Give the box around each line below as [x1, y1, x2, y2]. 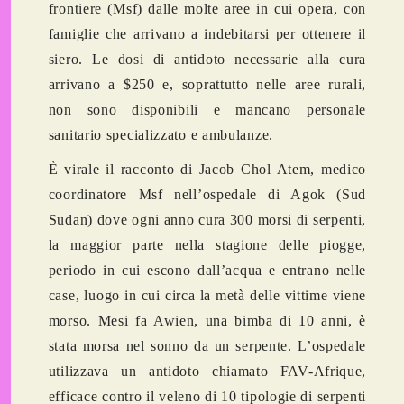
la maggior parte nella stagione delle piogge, [48, 237, 367, 253]
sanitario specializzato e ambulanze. [48, 127, 273, 143]
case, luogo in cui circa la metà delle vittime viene [48, 288, 367, 304]
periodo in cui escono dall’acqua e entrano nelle [48, 262, 367, 279]
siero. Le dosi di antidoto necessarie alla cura [48, 51, 367, 68]
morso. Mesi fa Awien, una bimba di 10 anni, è [48, 313, 367, 329]
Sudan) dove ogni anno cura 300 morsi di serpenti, [48, 212, 367, 228]
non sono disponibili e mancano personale [48, 102, 367, 118]
